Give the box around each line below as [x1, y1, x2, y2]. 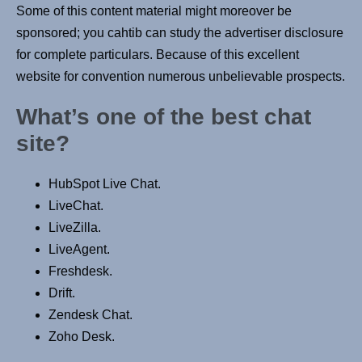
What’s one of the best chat [16, 104, 311, 130]
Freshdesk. [48, 264, 112, 279]
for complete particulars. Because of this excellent [16, 48, 299, 62]
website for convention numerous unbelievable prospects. [16, 69, 345, 84]
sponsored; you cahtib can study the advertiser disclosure [16, 26, 343, 40]
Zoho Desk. [48, 330, 115, 344]
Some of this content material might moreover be [16, 4, 292, 19]
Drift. [48, 286, 75, 301]
